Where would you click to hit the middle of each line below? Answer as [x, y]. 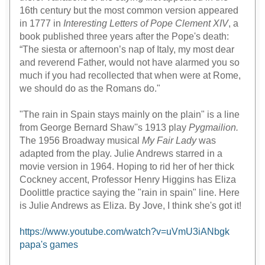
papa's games [49, 245]
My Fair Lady [169, 141]
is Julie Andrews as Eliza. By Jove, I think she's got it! [131, 206]
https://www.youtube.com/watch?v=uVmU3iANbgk [125, 232]
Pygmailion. [214, 128]
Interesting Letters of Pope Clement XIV [146, 24]
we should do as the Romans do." [90, 89]
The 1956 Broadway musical [81, 141]
